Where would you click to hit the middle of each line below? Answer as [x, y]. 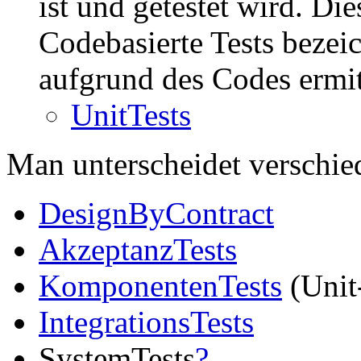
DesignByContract [156, 213]
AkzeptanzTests [138, 249]
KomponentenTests [160, 286]
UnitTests [131, 115]
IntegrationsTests [146, 322]
